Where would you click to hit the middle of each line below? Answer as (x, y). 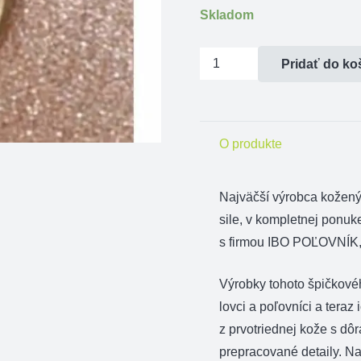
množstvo (226, 58)
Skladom (227, 15)
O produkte (251, 143)
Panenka (225, 81)
